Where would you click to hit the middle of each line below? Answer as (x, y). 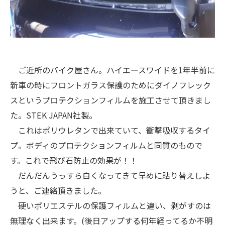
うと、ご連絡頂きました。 (58, 190)
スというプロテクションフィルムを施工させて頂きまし (110, 100)
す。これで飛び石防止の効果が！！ (74, 160)
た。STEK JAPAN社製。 (53, 115)
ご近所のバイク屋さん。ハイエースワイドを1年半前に (113, 70)
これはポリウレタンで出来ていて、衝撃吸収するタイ (110, 130)
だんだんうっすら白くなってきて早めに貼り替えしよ (110, 175)
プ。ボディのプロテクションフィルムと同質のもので (106, 145)
